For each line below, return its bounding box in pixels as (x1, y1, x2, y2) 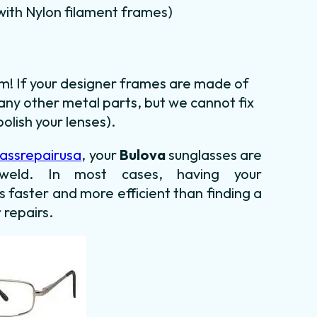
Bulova (119, 145, 166, 163)
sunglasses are (165, 145, 263, 163)
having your (177, 164, 263, 183)
